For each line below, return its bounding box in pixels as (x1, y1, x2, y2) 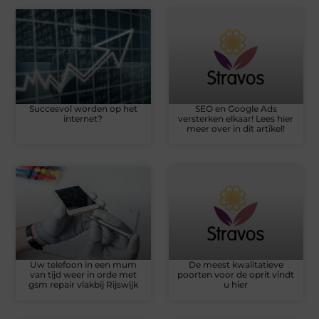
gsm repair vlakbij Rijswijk (28, 279, 138, 291)
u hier (224, 279, 249, 291)
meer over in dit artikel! (187, 122, 286, 134)
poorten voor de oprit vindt (177, 269, 295, 281)
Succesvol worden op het (28, 103, 137, 114)
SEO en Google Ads (194, 103, 277, 114)
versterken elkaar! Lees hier (178, 113, 294, 124)
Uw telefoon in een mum (29, 259, 137, 271)
